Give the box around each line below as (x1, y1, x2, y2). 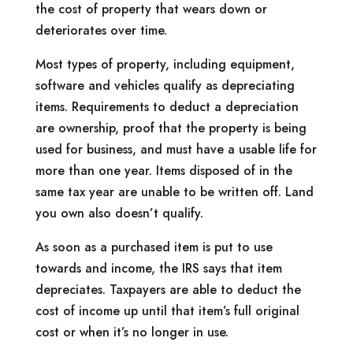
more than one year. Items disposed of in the (35, 161, 292, 180)
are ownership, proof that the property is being (35, 118, 307, 137)
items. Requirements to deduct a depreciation (35, 97, 299, 116)
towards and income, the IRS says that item (35, 258, 282, 277)
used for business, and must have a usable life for (35, 139, 317, 158)
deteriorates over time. (35, 20, 167, 39)
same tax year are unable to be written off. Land (35, 182, 314, 201)
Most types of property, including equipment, (35, 54, 295, 73)
